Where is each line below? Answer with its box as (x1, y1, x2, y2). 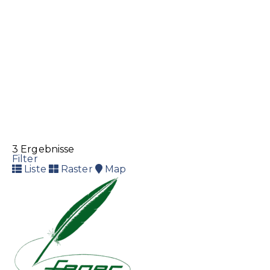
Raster (58, 163, 93, 175)
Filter (12, 153, 38, 165)
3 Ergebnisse (12, 143, 75, 155)
